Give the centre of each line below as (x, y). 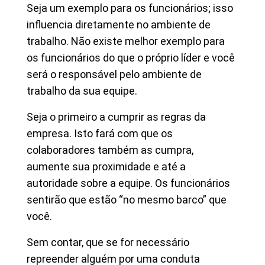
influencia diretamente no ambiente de (119, 25)
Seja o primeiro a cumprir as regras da (116, 117)
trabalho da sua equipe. (82, 91)
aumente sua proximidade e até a (106, 167)
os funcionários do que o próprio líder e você (131, 58)
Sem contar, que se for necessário (108, 242)
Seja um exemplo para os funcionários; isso (130, 8)
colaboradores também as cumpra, (110, 150)
